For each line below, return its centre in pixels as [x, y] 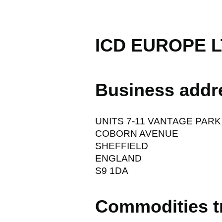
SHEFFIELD [122, 146]
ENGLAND [118, 158]
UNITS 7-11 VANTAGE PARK [158, 121]
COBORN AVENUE [137, 133]
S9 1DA [112, 170]
